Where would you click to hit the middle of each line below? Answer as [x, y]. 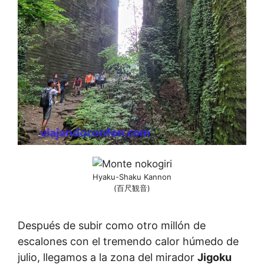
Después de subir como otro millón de [112, 225]
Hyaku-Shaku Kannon [132, 176]
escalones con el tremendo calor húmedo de [128, 241]
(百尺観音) [132, 188]
